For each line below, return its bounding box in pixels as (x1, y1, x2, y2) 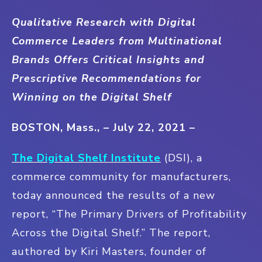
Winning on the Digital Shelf (12, 90, 172, 104)
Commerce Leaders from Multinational (12, 34, 222, 48)
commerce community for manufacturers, (12, 170, 231, 184)
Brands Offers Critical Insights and (12, 53, 205, 67)
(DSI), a (161, 151, 202, 165)
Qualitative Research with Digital (12, 15, 196, 29)
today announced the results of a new (12, 188, 215, 202)
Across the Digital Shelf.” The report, (12, 226, 211, 240)
